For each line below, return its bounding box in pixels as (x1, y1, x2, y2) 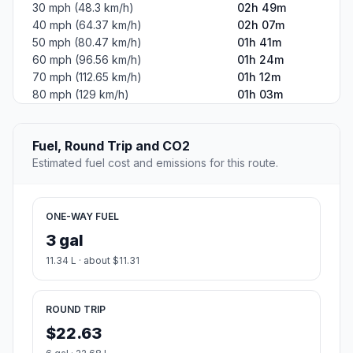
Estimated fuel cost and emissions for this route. (32, 156, 278, 170)
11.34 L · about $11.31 (46, 255, 139, 267)
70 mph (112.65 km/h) (32, 70, 142, 84)
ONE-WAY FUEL (46, 210, 119, 223)
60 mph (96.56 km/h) (32, 53, 142, 67)
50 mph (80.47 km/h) (32, 35, 142, 50)
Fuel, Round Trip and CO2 (32, 138, 190, 154)
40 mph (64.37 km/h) (32, 18, 142, 32)
